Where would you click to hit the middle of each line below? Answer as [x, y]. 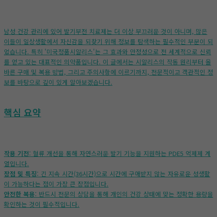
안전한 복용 [19, 194]
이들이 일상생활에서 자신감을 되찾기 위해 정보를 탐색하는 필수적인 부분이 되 [108, 42]
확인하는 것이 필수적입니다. [42, 204]
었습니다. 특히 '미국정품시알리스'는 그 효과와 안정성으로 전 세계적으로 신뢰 [108, 52]
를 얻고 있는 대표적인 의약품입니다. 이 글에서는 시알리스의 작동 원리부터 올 [108, 62]
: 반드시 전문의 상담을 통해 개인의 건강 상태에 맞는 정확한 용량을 [124, 194]
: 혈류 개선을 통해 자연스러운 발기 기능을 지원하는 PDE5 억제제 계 [120, 153]
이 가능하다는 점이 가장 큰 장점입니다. [56, 184]
